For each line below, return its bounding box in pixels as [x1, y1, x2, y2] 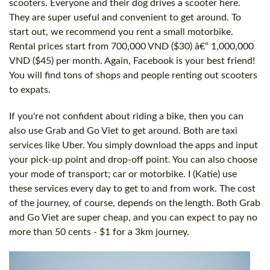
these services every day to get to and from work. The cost [9, 183, 256, 193]
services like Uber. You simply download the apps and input [9, 140, 258, 150]
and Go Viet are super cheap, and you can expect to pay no [9, 212, 257, 222]
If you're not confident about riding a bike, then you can [9, 111, 243, 121]
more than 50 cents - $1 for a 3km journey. [9, 227, 189, 237]
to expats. [9, 84, 51, 95]
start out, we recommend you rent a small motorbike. [9, 27, 233, 37]
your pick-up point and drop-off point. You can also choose [9, 154, 257, 165]
